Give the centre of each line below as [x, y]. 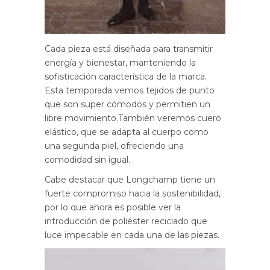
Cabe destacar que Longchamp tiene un [130, 180]
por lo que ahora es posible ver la [113, 208]
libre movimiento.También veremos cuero [133, 118]
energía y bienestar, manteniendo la [120, 63]
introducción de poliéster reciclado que [126, 221]
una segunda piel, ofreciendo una [114, 146]
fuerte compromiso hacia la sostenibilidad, [133, 194]
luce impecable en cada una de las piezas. [132, 235]
